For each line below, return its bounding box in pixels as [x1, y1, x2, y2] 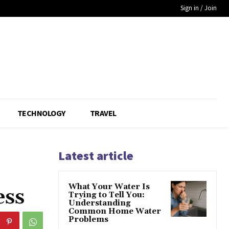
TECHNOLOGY [17, 108, 65, 119]
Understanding [68, 198, 131, 209]
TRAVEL [89, 108, 117, 119]
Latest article [58, 148, 133, 164]
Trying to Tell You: [68, 190, 145, 200]
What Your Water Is [68, 182, 150, 192]
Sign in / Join [180, 4, 217, 12]
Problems [68, 215, 108, 225]
